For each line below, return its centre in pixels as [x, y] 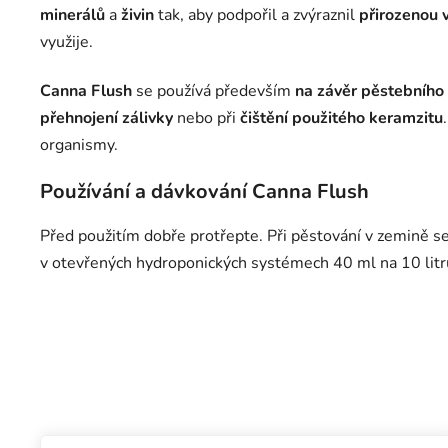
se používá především [213, 90]
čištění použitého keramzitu [341, 117]
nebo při [206, 117]
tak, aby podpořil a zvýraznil [256, 14]
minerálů [72, 14]
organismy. [79, 144]
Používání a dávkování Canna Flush [204, 191]
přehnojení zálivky [106, 117]
